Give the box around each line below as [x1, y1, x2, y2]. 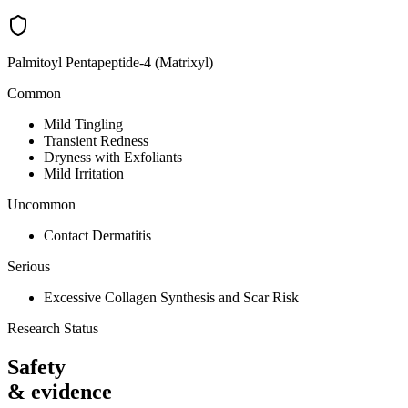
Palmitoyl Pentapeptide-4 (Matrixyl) [7, 55, 213, 71]
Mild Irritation [44, 166, 124, 182]
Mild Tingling [44, 117, 123, 133]
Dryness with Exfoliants [44, 149, 182, 166]
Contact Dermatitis [44, 228, 151, 244]
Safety [7, 355, 66, 380]
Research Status [7, 321, 98, 337]
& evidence [7, 380, 112, 404]
